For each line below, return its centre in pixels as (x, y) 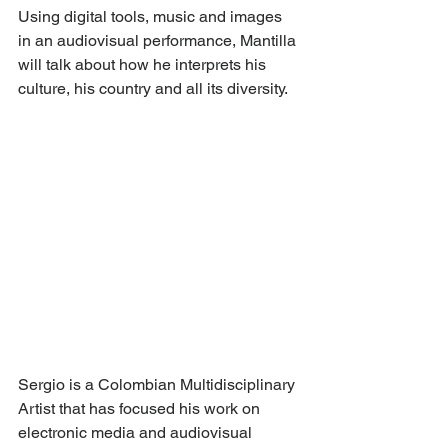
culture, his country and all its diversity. (153, 88)
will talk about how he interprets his (144, 64)
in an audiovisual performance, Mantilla (159, 40)
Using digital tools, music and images (152, 16)
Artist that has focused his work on (141, 408)
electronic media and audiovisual (137, 432)
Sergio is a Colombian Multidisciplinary (158, 384)
